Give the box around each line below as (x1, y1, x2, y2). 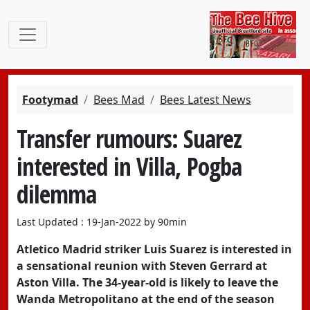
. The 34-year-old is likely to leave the (76, 275, 278, 290)
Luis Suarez (144, 241, 207, 257)
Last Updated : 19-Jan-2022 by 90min (17, 215, 187, 228)
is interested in (207, 241, 292, 257)
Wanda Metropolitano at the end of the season (17, 291, 275, 307)
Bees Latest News (160, 92, 251, 107)
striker (102, 241, 144, 257)
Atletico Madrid (17, 241, 102, 257)
